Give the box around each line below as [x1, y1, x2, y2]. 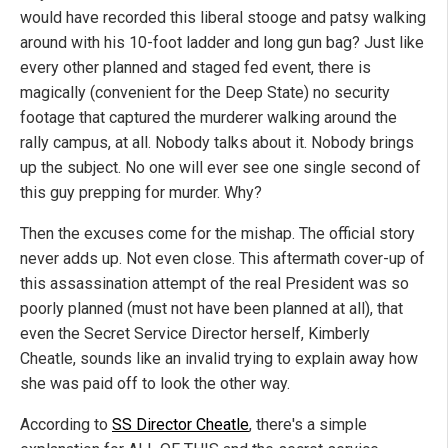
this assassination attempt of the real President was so [20, 274, 409, 294]
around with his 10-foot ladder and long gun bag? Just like [20, 33, 424, 53]
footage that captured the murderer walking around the [20, 108, 397, 128]
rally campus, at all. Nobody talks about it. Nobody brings [20, 133, 414, 153]
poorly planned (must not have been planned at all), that [20, 299, 403, 319]
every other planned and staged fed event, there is [20, 58, 371, 78]
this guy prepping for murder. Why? [20, 183, 262, 203]
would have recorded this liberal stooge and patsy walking [20, 8, 426, 28]
